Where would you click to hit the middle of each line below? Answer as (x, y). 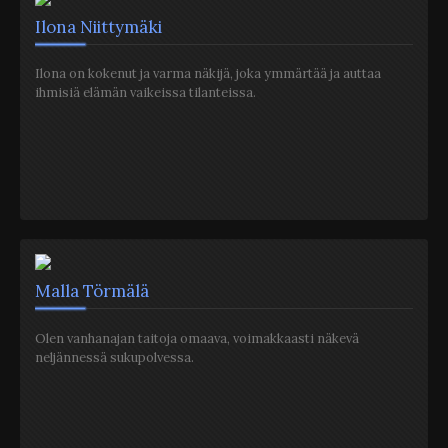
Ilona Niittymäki (98, 26)
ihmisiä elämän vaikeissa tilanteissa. (145, 93)
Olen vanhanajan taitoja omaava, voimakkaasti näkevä (197, 338)
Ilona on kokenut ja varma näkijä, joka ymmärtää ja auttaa (208, 74)
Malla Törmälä (92, 290)
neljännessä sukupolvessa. (114, 357)
